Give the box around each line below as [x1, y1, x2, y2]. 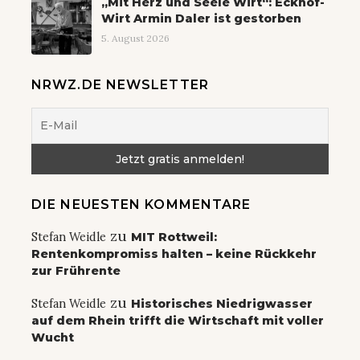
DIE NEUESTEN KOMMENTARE [31, 197, 252, 213]
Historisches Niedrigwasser [131, 297, 313, 312]
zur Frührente [31, 264, 121, 279]
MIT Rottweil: [131, 230, 217, 245]
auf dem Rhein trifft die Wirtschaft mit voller [31, 313, 324, 329]
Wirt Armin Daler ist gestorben [101, 11, 301, 27]
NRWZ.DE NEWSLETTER [31, 77, 209, 93]
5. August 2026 [101, 32, 170, 45]
